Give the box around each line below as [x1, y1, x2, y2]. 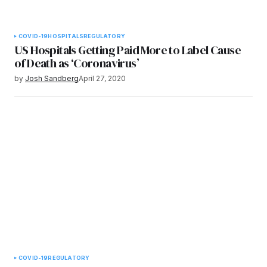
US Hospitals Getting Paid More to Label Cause [14, 42, 241, 58]
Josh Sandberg [25, 74, 79, 83]
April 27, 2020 [79, 74, 126, 83]
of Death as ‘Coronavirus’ [14, 55, 139, 72]
